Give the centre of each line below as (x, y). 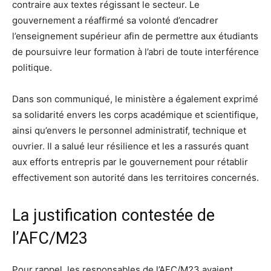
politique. (32, 68)
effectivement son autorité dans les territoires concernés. (135, 178)
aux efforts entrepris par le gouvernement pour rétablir (130, 162)
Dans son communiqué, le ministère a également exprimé (135, 99)
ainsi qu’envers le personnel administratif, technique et (129, 131)
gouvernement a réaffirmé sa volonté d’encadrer (115, 21)
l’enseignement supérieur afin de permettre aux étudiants (135, 36)
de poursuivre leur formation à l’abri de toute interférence (135, 52)
